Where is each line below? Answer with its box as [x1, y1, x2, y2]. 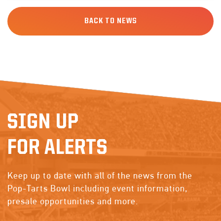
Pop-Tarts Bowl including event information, [7, 183, 188, 193]
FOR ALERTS [7, 137, 108, 159]
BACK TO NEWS [84, 17, 137, 25]
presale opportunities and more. [7, 195, 138, 206]
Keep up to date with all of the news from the [7, 170, 192, 181]
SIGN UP [7, 111, 79, 134]
